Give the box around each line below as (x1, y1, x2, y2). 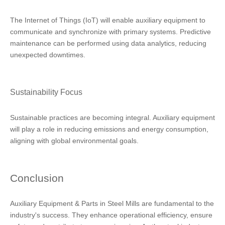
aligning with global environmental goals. (10, 137, 139, 145)
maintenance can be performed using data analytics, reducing (10, 39, 206, 47)
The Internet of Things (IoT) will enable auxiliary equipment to (10, 16, 205, 24)
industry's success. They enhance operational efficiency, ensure (10, 211, 212, 219)
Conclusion (10, 172, 64, 184)
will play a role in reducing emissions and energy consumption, (10, 125, 208, 133)
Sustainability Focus (10, 87, 82, 96)
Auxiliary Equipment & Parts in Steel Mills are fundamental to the (10, 199, 214, 207)
